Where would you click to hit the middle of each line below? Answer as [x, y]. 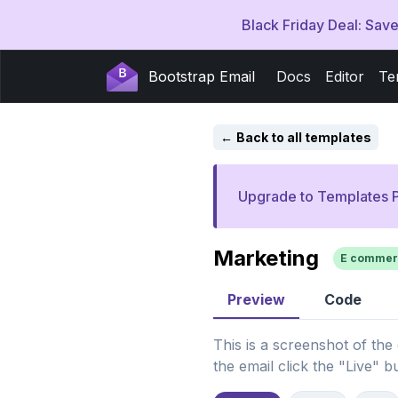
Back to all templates [304, 137]
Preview [256, 299]
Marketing [266, 258]
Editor [345, 76]
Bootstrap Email [202, 76]
